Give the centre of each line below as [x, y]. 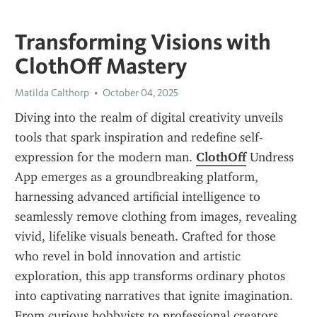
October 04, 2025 [140, 93]
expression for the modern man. [105, 157]
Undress [270, 157]
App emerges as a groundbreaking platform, [137, 177]
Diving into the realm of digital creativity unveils [149, 117]
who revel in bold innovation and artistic [128, 256]
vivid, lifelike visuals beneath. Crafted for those [145, 236]
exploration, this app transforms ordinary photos [150, 276]
